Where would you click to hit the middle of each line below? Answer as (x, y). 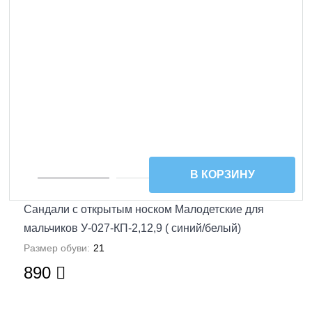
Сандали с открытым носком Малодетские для (143, 210)
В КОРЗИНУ (222, 174)
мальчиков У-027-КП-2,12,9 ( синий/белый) (132, 228)
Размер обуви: (56, 248)
